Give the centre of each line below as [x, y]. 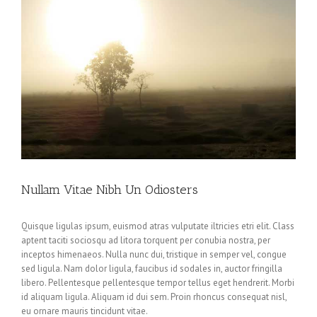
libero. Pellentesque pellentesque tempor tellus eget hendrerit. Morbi [158, 283]
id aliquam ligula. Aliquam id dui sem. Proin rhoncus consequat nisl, [154, 297]
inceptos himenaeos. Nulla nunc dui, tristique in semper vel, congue [154, 255]
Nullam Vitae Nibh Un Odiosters [110, 190]
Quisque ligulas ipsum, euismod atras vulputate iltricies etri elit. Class [158, 226]
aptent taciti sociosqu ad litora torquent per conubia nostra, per [146, 241]
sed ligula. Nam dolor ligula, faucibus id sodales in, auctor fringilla [152, 269]
